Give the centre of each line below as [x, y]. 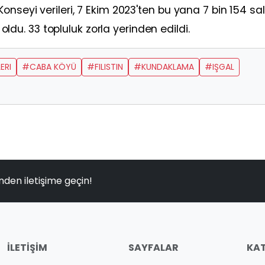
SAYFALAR [154, 248]
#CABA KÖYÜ [49, 67]
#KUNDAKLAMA [164, 67]
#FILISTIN [105, 67]
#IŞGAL [219, 67]
